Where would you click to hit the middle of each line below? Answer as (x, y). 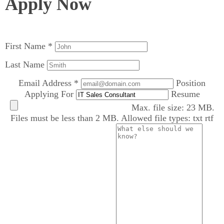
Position (191, 83)
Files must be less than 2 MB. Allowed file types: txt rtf (112, 118)
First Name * (30, 46)
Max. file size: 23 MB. (171, 108)
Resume (185, 94)
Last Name (26, 65)
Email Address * (50, 83)
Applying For (50, 94)
